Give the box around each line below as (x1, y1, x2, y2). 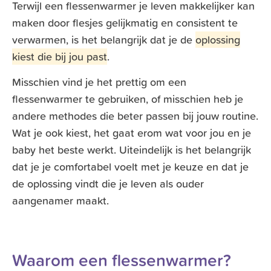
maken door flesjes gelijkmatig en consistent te (12, 15, 238, 31)
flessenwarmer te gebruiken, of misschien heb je (12, 91, 243, 108)
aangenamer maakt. (12, 192, 109, 209)
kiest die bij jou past (12, 48, 107, 65)
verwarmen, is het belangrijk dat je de (12, 31, 195, 48)
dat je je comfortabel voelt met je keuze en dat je (12, 158, 249, 175)
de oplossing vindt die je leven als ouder (12, 175, 204, 192)
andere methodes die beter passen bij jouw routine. (12, 108, 258, 125)
